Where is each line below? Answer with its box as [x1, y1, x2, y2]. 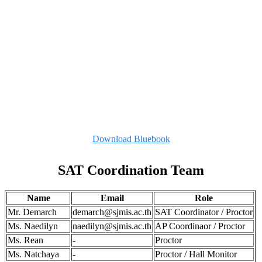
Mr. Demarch [8, 207, 57, 217]
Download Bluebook [92, 134, 170, 144]
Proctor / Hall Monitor [155, 249, 237, 259]
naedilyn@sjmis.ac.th [73, 221, 151, 231]
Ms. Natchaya [8, 249, 59, 259]
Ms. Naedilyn [8, 221, 58, 231]
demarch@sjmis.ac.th [73, 207, 151, 217]
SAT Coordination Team [58, 163, 204, 178]
